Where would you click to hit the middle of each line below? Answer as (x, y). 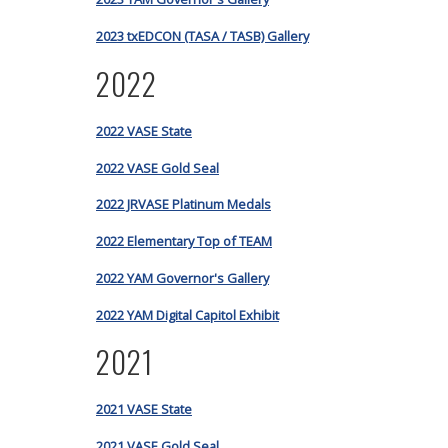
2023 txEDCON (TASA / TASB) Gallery (202, 36)
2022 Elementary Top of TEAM (184, 241)
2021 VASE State (144, 409)
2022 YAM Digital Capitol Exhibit (187, 314)
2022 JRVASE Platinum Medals (183, 204)
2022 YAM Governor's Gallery (182, 277)
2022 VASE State (144, 130)
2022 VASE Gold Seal (157, 167)
